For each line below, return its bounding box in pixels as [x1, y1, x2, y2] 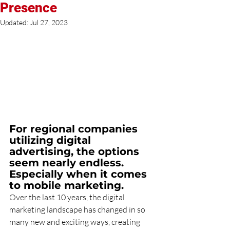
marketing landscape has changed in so [9, 204, 147, 215]
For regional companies [9, 122, 141, 135]
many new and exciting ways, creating [9, 216, 142, 227]
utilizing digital [9, 133, 94, 146]
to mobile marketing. [9, 179, 124, 191]
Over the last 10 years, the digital [9, 191, 126, 202]
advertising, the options [9, 145, 142, 158]
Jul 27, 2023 [30, 18, 68, 27]
